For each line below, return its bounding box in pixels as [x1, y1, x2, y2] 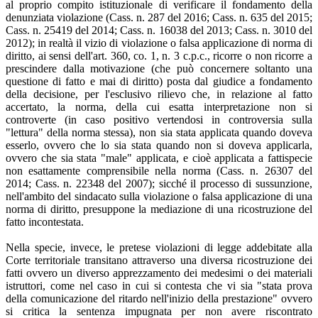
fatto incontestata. [6, 215, 84, 228]
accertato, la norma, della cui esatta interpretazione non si [6, 100, 312, 113]
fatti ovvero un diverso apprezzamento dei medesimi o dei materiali [6, 266, 312, 279]
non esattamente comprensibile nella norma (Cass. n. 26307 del [6, 164, 312, 177]
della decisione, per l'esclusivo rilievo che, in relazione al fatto [6, 87, 312, 100]
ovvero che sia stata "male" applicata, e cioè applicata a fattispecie [6, 151, 312, 164]
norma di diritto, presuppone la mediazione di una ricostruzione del [6, 202, 312, 215]
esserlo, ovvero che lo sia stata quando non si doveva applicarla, [6, 138, 312, 151]
